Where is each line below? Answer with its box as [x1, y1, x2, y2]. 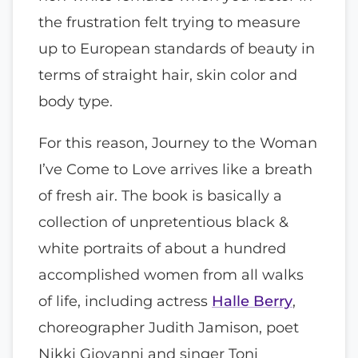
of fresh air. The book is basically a [38, 185, 282, 205]
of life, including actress [38, 291, 212, 310]
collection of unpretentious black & [38, 212, 288, 231]
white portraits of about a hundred [38, 238, 286, 257]
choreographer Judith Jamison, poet [38, 317, 299, 336]
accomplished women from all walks [38, 265, 304, 284]
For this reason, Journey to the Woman [38, 133, 317, 152]
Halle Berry [212, 291, 292, 310]
